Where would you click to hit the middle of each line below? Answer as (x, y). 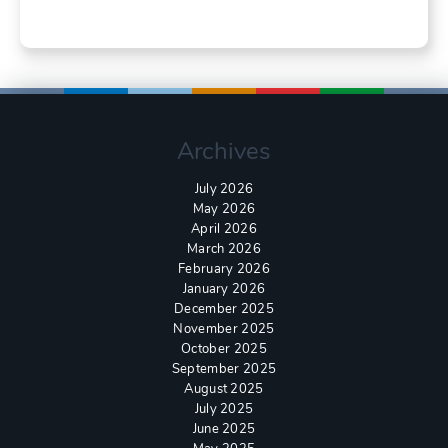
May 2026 (224, 208)
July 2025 (224, 408)
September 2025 (224, 368)
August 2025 (224, 388)
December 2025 (224, 308)
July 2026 (224, 188)
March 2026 (224, 248)
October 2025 (224, 348)
